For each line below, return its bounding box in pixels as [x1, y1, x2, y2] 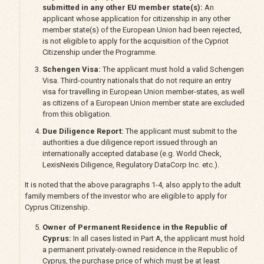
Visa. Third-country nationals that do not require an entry [42, 75, 231, 85]
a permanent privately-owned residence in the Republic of [42, 245, 237, 254]
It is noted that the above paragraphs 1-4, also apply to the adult [24, 180, 241, 189]
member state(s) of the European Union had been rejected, [42, 25, 242, 34]
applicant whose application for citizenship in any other [42, 14, 230, 23]
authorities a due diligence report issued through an [42, 137, 217, 147]
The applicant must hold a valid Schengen [102, 64, 244, 74]
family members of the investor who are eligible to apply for [24, 191, 227, 200]
